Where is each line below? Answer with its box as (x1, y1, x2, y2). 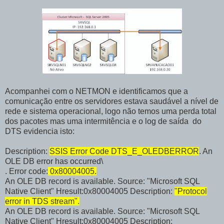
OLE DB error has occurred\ (5, 157, 103, 166)
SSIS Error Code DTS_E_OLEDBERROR (49, 147, 199, 156)
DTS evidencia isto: (5, 127, 74, 136)
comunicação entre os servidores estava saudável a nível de (5, 97, 218, 106)
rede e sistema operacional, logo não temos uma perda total (5, 107, 216, 116)
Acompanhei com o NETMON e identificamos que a (5, 87, 188, 96)
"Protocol (174, 187, 207, 196)
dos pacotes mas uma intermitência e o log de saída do (5, 117, 201, 126)
